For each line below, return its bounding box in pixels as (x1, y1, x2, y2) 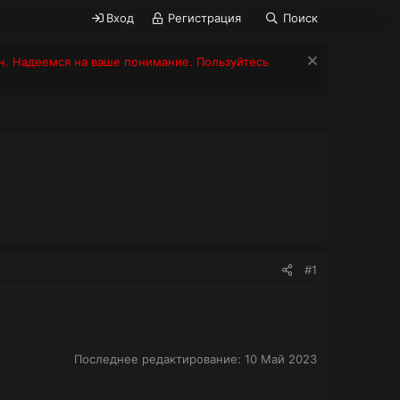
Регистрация (167, 11, 241, 25)
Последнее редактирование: (74, 351, 245, 366)
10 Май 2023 (245, 351, 317, 366)
